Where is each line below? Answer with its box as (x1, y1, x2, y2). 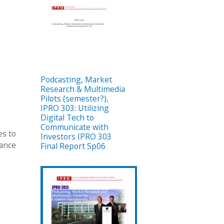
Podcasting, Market (40, 74, 112, 85)
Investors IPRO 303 (40, 131, 111, 142)
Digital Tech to (40, 112, 94, 123)
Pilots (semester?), (40, 93, 108, 104)
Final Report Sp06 (40, 140, 105, 152)
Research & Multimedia (40, 83, 125, 95)
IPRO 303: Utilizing (40, 102, 109, 114)
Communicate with (40, 121, 108, 133)
